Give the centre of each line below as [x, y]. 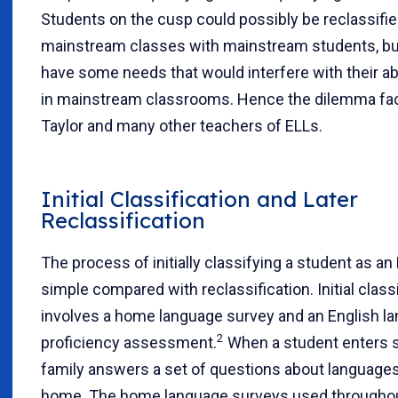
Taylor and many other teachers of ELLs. [182, 126]
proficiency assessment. [129, 342]
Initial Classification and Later [199, 199]
